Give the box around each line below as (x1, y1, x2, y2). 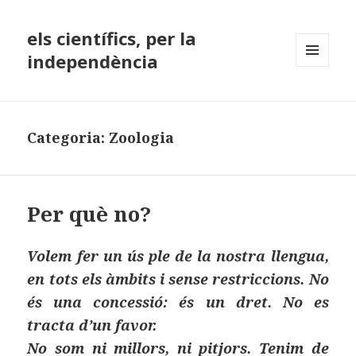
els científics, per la (27, 26, 197, 51)
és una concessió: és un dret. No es (27, 292, 329, 312)
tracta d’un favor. (27, 315, 157, 335)
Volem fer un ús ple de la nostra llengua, (27, 246, 329, 266)
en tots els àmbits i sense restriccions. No (27, 269, 329, 289)
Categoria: (27, 128, 110, 148)
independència (27, 49, 159, 74)
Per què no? (27, 199, 152, 229)
